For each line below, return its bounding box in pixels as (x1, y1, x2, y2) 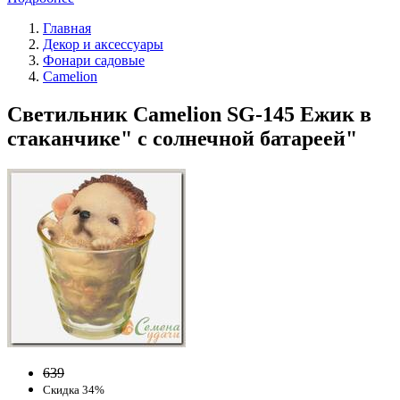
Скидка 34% (43, 382, 104, 396)
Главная (43, 20, 91, 36)
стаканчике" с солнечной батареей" (7, 126, 357, 150)
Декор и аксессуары (43, 36, 163, 52)
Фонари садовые (43, 52, 145, 68)
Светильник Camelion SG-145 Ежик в (7, 102, 371, 126)
